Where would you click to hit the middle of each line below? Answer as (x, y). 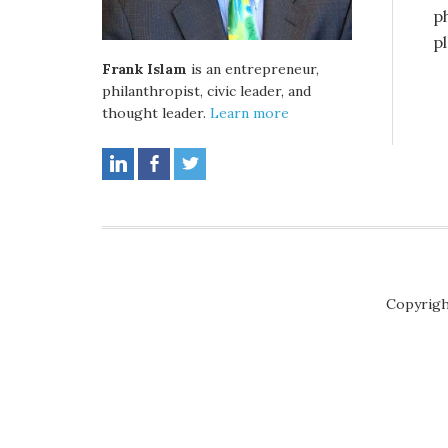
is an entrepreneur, (253, 69)
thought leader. (156, 113)
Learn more (249, 113)
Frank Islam (144, 69)
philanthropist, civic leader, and (206, 91)
